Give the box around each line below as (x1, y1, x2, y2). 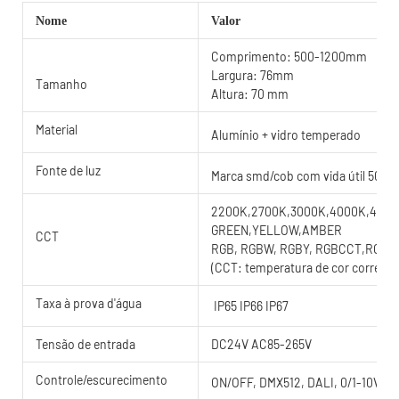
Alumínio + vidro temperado (211, 126, 361, 142)
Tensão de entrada (36, 336, 135, 352)
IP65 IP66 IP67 (211, 297, 289, 313)
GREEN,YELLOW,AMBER (211, 222, 342, 238)
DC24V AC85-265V (211, 336, 312, 352)
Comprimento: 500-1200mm (211, 48, 367, 64)
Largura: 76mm (211, 67, 294, 83)
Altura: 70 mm (211, 85, 289, 102)
